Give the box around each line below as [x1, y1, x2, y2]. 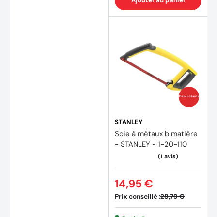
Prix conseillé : [115, 192, 160, 201]
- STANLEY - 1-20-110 [115, 139, 187, 149]
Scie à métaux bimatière [115, 128, 198, 139]
